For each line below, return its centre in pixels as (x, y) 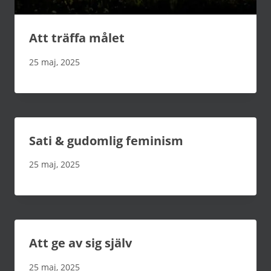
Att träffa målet (77, 38)
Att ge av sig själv (80, 243)
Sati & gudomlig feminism (106, 140)
